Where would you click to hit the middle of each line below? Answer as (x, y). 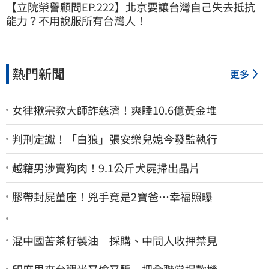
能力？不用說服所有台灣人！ (76, 20)
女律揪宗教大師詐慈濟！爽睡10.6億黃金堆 (114, 110)
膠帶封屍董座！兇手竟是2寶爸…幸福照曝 (112, 196)
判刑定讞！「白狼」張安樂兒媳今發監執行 (115, 138)
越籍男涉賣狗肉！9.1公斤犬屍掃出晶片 (106, 167)
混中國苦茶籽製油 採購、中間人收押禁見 (115, 240)
